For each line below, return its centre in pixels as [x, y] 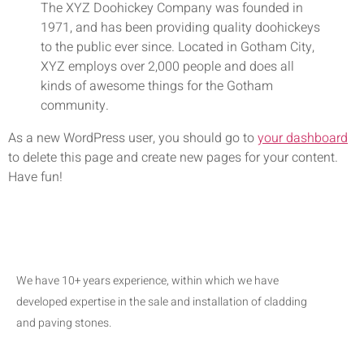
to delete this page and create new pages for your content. [173, 158]
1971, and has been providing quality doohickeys [180, 28]
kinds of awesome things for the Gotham [157, 86]
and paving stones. [64, 323]
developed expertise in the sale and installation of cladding [162, 302]
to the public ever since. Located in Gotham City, [178, 47]
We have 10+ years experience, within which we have [147, 281]
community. [75, 106]
